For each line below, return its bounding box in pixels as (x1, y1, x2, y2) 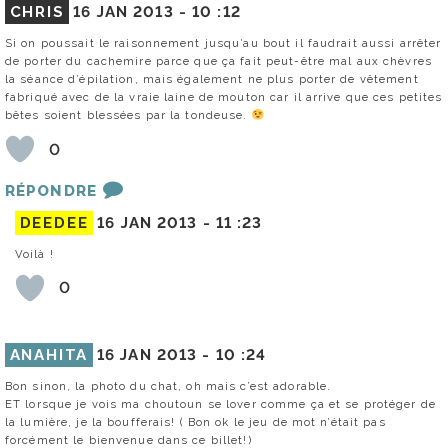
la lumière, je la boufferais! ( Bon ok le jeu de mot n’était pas (5, 414, 386, 429)
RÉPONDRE (5, 182, 97, 201)
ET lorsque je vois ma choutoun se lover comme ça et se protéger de (5, 396, 436, 411)
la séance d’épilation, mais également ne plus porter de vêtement (5, 72, 419, 87)
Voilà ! (15, 246, 54, 261)
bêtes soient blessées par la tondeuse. (5, 108, 252, 123)
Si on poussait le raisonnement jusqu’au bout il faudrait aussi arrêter (5, 36, 442, 51)
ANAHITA (9, 345, 89, 364)
